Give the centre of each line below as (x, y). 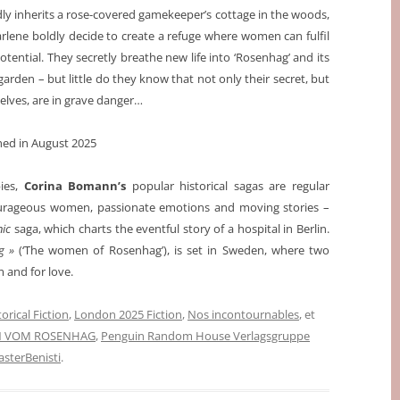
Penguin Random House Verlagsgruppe (205, 336)
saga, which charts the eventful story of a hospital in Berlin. (171, 229)
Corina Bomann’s (78, 186)
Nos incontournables (243, 315)
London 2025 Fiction (128, 315)
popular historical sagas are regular (230, 186)
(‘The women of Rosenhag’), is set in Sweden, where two (174, 250)
